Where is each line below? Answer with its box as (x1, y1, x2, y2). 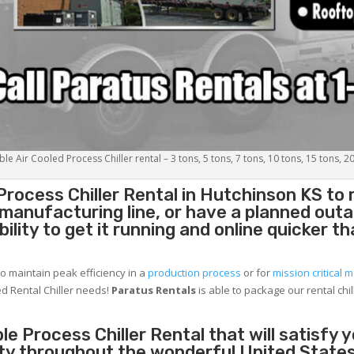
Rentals (156, 283, 197, 298)
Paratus (111, 283, 154, 298)
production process (148, 265, 242, 281)
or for (241, 265, 273, 281)
